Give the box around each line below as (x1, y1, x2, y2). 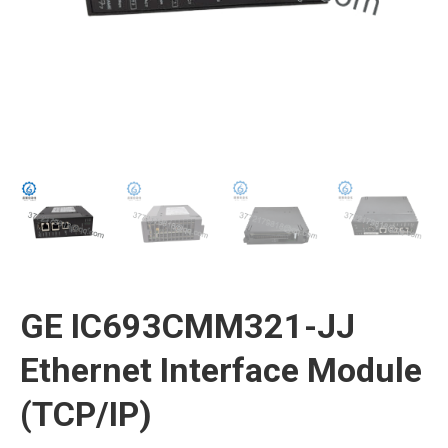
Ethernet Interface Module (20, 349, 422, 390)
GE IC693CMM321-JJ (20, 305, 355, 346)
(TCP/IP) (20, 393, 152, 434)
